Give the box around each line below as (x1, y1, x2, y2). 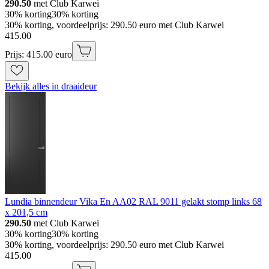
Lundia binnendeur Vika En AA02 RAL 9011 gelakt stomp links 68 (5, 196, 262, 207)
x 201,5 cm (5, 207, 47, 217)
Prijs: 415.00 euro (5, 49, 72, 59)
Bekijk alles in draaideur (5, 80, 97, 91)
